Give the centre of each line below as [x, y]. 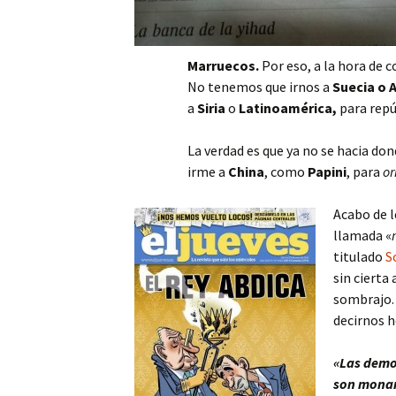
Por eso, [288, 65]
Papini [327, 171]
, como [286, 171]
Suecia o [361, 87]
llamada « [362, 235]
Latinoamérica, [289, 108]
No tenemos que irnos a [260, 87]
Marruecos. [225, 65]
